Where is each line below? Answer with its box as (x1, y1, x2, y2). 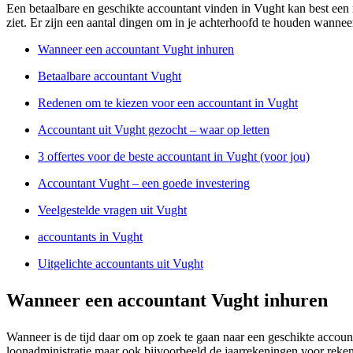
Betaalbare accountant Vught (38, 69, 181, 84)
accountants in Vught (38, 230, 143, 244)
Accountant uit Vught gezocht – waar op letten (38, 123, 269, 137)
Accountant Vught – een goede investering (38, 176, 250, 191)
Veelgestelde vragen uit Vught (38, 203, 187, 217)
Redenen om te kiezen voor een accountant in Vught (38, 96, 298, 110)
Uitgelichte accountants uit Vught (38, 257, 203, 271)
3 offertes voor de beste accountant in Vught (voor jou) (38, 150, 310, 164)
